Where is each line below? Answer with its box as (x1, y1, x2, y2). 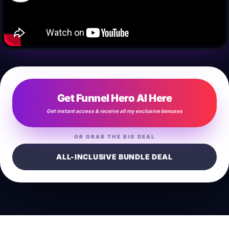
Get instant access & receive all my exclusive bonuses (47, 108, 182, 114)
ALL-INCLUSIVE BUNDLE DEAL (56, 152, 173, 161)
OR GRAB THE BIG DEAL (74, 133, 155, 140)
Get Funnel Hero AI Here (57, 92, 172, 104)
